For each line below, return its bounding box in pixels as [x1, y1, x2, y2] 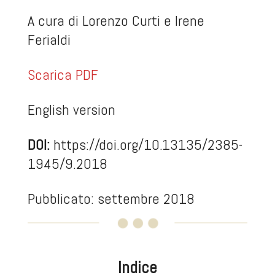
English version [27, 100, 115, 119]
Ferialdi [27, 30, 71, 49]
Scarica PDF [27, 65, 98, 84]
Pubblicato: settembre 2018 [27, 189, 195, 208]
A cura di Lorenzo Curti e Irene [27, 11, 204, 30]
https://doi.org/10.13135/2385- [53, 135, 242, 154]
